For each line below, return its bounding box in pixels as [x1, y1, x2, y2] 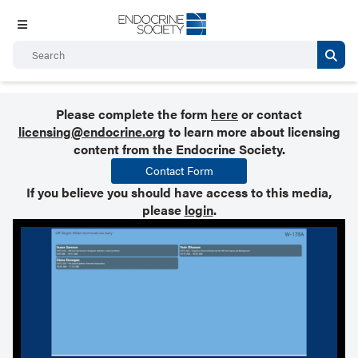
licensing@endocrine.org [18, 122, 165, 141]
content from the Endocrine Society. [73, 140, 285, 158]
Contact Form [145, 162, 213, 179]
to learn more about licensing [165, 122, 340, 141]
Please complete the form [56, 105, 211, 123]
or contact [238, 105, 302, 123]
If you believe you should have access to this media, [26, 182, 332, 201]
